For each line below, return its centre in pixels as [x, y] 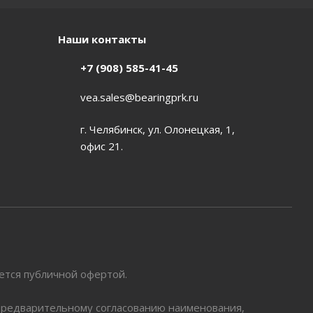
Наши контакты [102, 39]
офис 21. [101, 146]
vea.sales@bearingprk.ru [139, 97]
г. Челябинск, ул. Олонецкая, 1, [157, 129]
